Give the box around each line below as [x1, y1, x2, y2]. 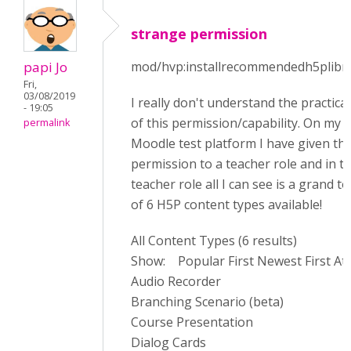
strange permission [131, 24, 267, 43]
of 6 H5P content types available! [131, 196, 322, 213]
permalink [24, 116, 70, 129]
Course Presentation [131, 313, 253, 331]
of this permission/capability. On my [131, 114, 341, 132]
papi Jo [24, 58, 67, 76]
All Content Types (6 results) [131, 232, 297, 249]
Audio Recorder [131, 273, 221, 290]
